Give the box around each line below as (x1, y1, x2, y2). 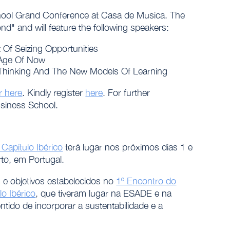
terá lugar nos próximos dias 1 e (63, 142, 193, 153)
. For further (103, 87, 150, 99)
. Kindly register (22, 87, 86, 99)
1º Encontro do (116, 176, 177, 187)
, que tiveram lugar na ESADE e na (35, 188, 172, 199)
